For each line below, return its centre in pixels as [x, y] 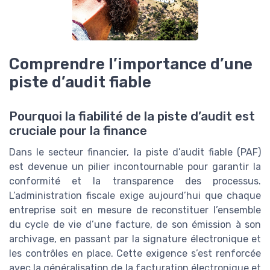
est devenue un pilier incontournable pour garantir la [135, 166]
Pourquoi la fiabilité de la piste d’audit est [132, 116]
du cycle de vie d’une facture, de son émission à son [135, 224]
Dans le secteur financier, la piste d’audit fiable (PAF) [135, 152]
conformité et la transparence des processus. [135, 181]
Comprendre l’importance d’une [131, 64]
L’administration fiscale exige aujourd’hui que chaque [135, 195]
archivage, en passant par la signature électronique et [135, 239]
